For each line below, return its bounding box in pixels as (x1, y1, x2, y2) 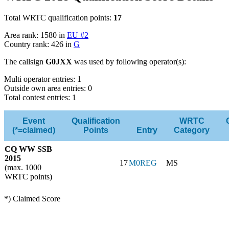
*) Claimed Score (4, 194, 60, 203)
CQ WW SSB (5, 145, 52, 154)
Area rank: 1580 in (4, 31, 67, 40)
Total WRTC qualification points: (4, 13, 113, 22)
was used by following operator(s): (72, 57, 186, 66)
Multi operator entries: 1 (4, 75, 81, 84)
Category (174, 126, 210, 135)
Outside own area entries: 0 (4, 84, 92, 93)
